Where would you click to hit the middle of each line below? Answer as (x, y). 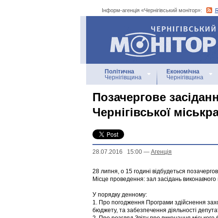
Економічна (183, 72)
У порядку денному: (120, 195)
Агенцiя (161, 152)
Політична (119, 72)
